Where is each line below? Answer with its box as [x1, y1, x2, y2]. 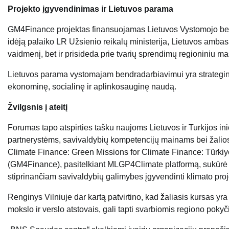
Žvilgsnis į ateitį [8, 103, 67, 112]
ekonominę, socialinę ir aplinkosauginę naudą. [8, 82, 176, 91]
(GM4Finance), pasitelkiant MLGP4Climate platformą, [8, 160, 203, 169]
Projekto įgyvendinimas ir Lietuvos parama [8, 5, 173, 14]
